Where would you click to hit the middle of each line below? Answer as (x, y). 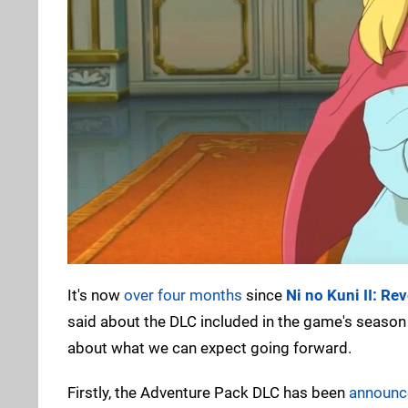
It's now (96, 295)
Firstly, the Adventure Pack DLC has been (208, 392)
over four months (183, 295)
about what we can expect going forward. (209, 347)
